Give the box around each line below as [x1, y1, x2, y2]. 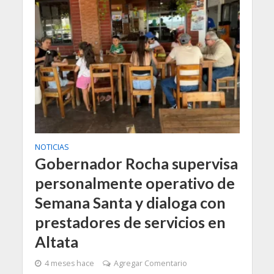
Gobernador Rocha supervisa [34, 154, 238, 172]
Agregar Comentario [113, 257, 187, 268]
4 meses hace [44, 257, 94, 268]
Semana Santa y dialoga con [34, 193, 226, 212]
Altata [34, 232, 78, 251]
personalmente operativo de [34, 173, 235, 192]
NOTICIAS [34, 141, 69, 152]
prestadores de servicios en [34, 212, 226, 231]
